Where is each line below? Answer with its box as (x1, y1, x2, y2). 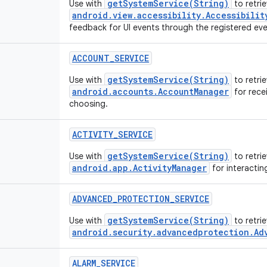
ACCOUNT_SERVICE (72, 52, 149, 64)
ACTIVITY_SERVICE (72, 129, 153, 140)
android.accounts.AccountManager (72, 86, 229, 97)
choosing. (69, 98, 108, 109)
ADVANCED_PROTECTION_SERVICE (72, 193, 209, 204)
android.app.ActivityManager (72, 162, 207, 173)
